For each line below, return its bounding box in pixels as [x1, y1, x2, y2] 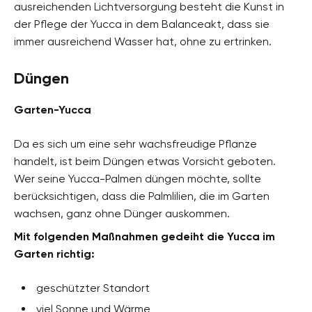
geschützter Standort [36, 281, 150, 295]
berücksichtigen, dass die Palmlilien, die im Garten [14, 189, 270, 203]
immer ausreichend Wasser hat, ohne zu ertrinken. [14, 34, 272, 48]
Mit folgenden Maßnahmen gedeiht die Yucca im [14, 229, 275, 243]
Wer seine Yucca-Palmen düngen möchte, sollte [14, 171, 261, 185]
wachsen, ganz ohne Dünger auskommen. [14, 206, 230, 220]
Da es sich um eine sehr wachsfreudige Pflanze [14, 136, 257, 150]
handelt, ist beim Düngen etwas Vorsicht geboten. [14, 154, 276, 168]
